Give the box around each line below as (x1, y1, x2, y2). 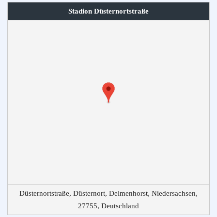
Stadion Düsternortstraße (68, 7, 149, 15)
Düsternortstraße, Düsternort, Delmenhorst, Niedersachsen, (19, 189, 198, 197)
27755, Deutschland (78, 201, 139, 210)
